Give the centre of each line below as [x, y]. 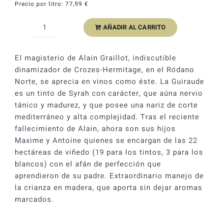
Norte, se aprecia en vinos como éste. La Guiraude [109, 81]
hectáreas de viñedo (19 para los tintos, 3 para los [109, 152]
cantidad [60, 92]
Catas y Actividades [51, 9]
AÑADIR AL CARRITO [135, 27]
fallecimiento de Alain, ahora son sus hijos [95, 128]
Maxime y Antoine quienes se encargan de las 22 [106, 140]
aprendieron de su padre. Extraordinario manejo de [109, 176]
